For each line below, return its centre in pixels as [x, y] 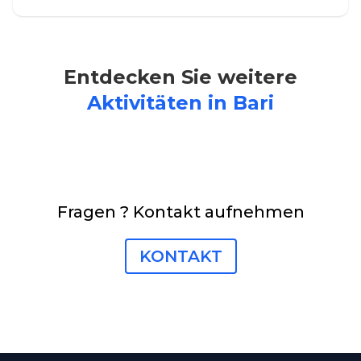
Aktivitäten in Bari [180, 103]
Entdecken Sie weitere [180, 77]
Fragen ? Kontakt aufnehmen [180, 212]
